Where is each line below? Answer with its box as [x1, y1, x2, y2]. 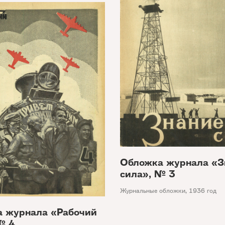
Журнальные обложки [120, 186, 185, 195]
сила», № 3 [120, 167, 175, 181]
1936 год [189, 186, 216, 195]
